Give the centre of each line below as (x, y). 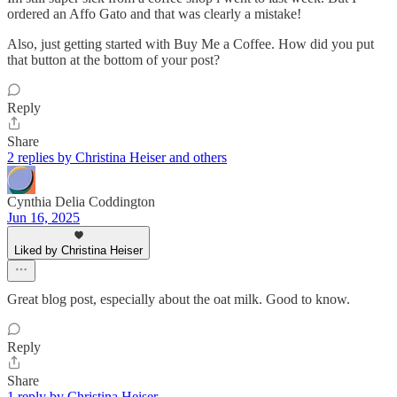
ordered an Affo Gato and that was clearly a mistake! (154, 13)
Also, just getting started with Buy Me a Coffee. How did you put (191, 43)
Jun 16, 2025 (43, 217)
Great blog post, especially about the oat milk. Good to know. (179, 299)
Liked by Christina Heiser (78, 250)
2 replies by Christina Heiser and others (117, 157)
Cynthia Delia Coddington (81, 201)
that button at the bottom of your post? (113, 59)
